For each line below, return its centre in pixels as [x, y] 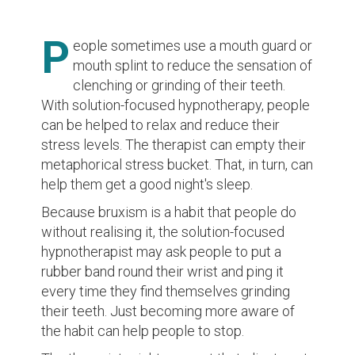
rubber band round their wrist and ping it [163, 271]
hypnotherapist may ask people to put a [162, 251]
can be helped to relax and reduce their [161, 124]
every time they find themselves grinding [166, 291]
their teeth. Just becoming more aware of [168, 311]
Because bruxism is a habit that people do [169, 212]
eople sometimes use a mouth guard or [193, 45]
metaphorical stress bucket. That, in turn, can [177, 164]
